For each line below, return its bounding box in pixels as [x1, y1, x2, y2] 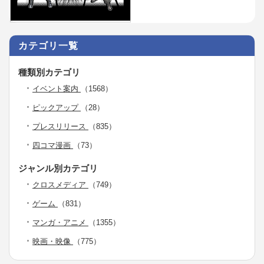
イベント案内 [32, 84, 81, 93]
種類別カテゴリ [18, 67, 80, 77]
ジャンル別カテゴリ [18, 163, 98, 173]
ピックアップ [32, 103, 81, 112]
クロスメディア [32, 180, 88, 189]
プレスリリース [32, 121, 88, 131]
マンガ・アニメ [32, 217, 88, 227]
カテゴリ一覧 [18, 40, 78, 51]
